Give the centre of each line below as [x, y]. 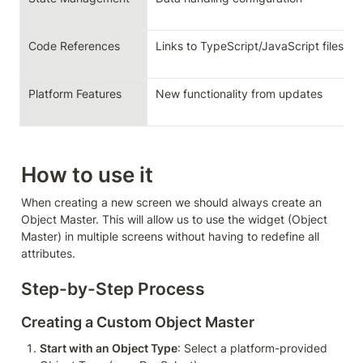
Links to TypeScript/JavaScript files [250, 46]
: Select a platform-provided [252, 348]
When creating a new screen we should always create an [171, 203]
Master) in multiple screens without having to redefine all [170, 237]
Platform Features [75, 94]
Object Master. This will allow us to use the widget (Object [174, 220]
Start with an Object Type [109, 348]
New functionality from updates [239, 94]
